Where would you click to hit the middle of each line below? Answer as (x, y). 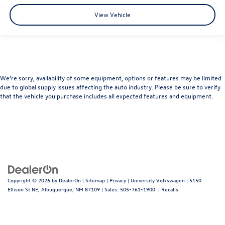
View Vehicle (113, 15)
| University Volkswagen (155, 180)
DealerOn (70, 180)
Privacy (118, 180)
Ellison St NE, (24, 189)
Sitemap (95, 180)
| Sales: (110, 189)
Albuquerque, (57, 189)
